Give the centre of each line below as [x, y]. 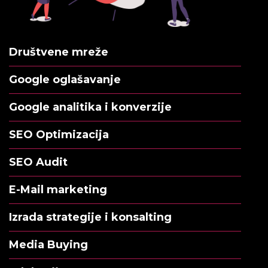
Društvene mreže [59, 52]
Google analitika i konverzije [90, 107]
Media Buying [48, 244]
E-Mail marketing [58, 189]
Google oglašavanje [65, 79]
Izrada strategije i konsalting [90, 217]
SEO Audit [38, 162]
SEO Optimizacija [59, 134]
